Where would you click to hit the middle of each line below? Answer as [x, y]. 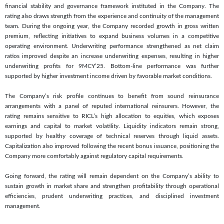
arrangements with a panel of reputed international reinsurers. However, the [112, 106]
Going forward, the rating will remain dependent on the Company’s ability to [112, 176]
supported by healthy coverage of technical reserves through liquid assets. [112, 136]
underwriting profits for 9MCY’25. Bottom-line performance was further [112, 66]
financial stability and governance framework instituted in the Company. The [112, 6]
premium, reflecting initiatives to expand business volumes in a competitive [112, 36]
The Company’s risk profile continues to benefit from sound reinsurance [112, 96]
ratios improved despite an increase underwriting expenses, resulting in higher [112, 56]
